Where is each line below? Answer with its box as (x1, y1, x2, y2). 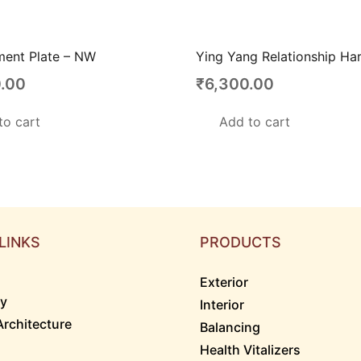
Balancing (200, 319, 260, 336)
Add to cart (218, 114, 290, 131)
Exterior (200, 274, 248, 291)
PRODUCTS (200, 234, 281, 251)
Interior (200, 297, 244, 313)
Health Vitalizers (200, 342, 301, 359)
